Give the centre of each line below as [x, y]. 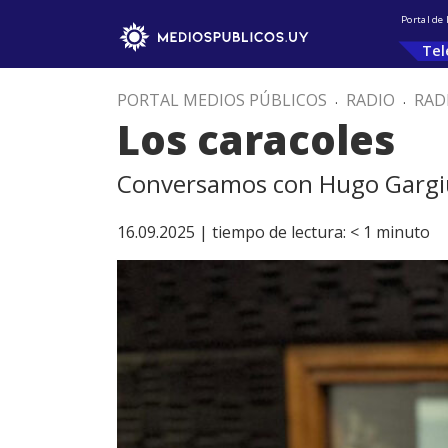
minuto [403, 232]
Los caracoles [256, 139]
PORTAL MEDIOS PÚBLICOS [222, 100]
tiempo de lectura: [279, 232]
